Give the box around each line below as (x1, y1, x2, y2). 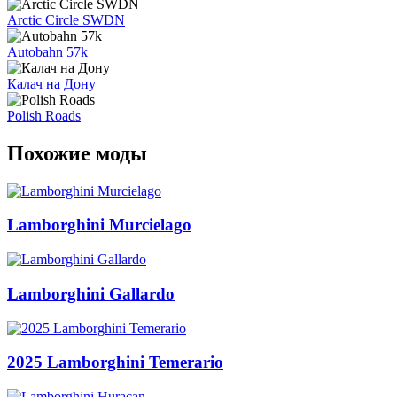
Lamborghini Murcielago (7, 215, 191, 235)
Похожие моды (7, 141, 147, 165)
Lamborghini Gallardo (7, 284, 175, 303)
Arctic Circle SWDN (7, 12, 125, 27)
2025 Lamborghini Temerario (7, 353, 223, 372)
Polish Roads (7, 107, 81, 123)
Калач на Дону (7, 75, 96, 91)
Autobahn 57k (7, 43, 88, 59)
